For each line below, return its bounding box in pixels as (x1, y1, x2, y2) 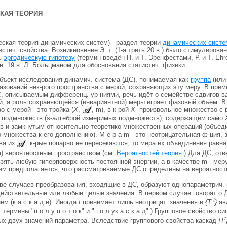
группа (191, 75, 211, 83)
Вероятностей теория (117, 148, 182, 157)
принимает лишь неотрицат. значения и (81, 198, 205, 206)
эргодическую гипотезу (4, 53, 75, 61)
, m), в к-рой (92, 105, 131, 113)
